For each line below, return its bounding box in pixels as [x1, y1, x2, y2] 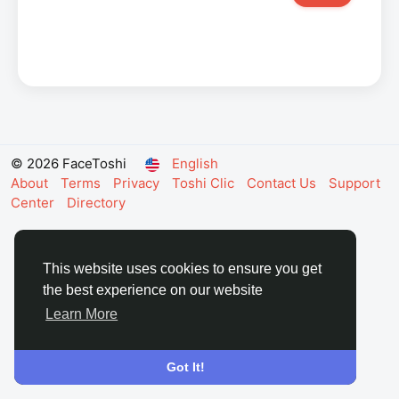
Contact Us [247, 175, 320, 191]
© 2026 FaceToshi [11, 155, 126, 172]
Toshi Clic [172, 175, 238, 191]
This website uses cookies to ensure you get [43, 261, 322, 277]
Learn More [45, 306, 118, 322]
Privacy [113, 175, 163, 191]
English [172, 155, 218, 172]
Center [11, 194, 58, 211]
